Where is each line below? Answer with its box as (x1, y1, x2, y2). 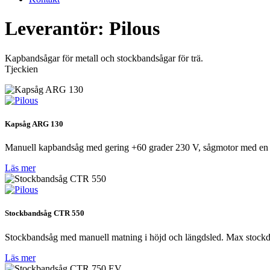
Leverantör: (5, 17, 109, 40)
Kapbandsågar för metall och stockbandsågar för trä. (5, 52, 203, 63)
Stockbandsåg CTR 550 (5, 209, 84, 218)
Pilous (109, 17, 160, 40)
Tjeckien (5, 63, 38, 74)
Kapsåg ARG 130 (5, 119, 63, 129)
